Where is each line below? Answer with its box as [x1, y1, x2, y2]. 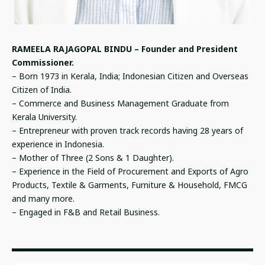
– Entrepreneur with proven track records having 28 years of [12, 124, 243, 136]
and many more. [12, 192, 75, 204]
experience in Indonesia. [12, 138, 104, 150]
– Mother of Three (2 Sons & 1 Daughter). [12, 151, 174, 163]
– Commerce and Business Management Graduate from [12, 97, 229, 109]
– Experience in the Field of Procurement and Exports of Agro [12, 165, 248, 177]
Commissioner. [12, 56, 74, 68]
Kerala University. [12, 111, 77, 122]
